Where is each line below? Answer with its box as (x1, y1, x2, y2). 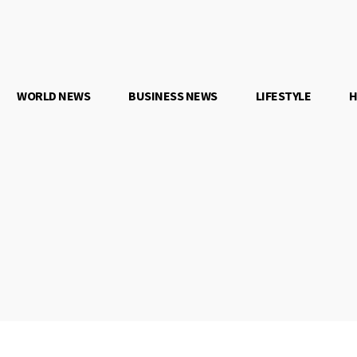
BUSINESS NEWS (128, 88, 218, 104)
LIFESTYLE (255, 88, 312, 104)
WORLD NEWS (17, 88, 91, 104)
